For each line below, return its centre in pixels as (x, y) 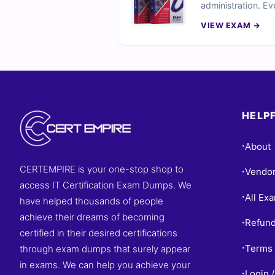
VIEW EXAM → (231, 25)
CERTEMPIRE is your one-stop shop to (102, 169)
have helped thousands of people (91, 201)
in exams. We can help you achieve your (105, 265)
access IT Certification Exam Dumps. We (106, 185)
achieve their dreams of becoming (92, 217)
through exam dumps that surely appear (105, 249)
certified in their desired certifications (99, 233)
